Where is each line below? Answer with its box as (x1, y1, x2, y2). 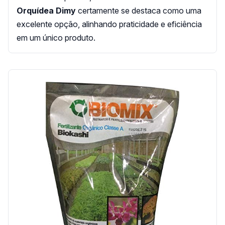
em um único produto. (17, 32, 95, 43)
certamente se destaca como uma (76, 5, 201, 16)
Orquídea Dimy (17, 5, 76, 16)
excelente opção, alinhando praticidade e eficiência (17, 19, 202, 29)
